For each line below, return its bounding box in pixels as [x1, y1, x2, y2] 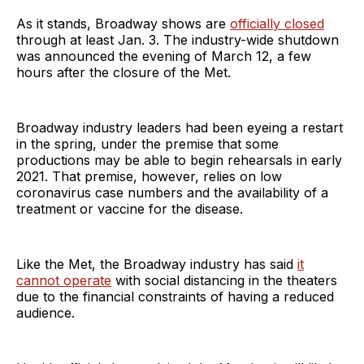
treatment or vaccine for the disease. [16, 200, 243, 217]
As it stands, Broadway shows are [16, 15, 230, 32]
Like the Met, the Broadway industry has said [16, 255, 297, 272]
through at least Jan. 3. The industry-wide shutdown [16, 31, 339, 48]
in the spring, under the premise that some [16, 135, 279, 152]
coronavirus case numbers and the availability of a [16, 184, 328, 201]
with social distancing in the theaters [111, 271, 337, 288]
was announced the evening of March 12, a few [16, 47, 311, 64]
